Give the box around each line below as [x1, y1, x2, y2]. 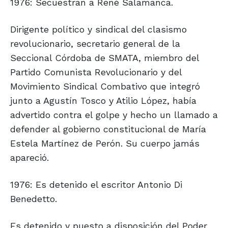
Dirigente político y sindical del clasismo [10, 24, 187, 35]
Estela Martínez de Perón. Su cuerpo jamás [10, 138, 199, 149]
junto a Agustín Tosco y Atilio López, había [10, 95, 196, 106]
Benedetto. [10, 193, 57, 205]
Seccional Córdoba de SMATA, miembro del [10, 52, 199, 64]
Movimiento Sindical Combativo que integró [10, 81, 200, 92]
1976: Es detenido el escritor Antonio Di [10, 179, 182, 190]
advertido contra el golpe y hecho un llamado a [10, 109, 218, 121]
